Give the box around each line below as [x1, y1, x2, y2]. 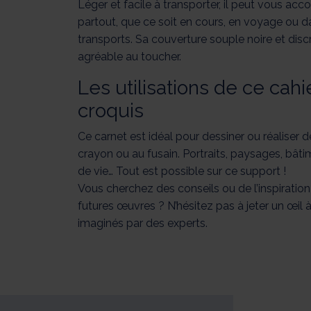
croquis [78, 99, 144, 123]
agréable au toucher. [78, 50, 184, 64]
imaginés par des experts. [78, 217, 210, 230]
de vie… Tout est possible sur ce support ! [78, 165, 286, 178]
